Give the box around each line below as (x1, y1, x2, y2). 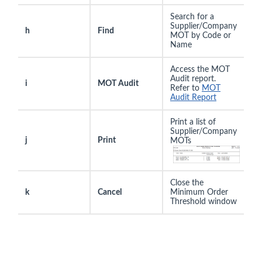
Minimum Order (170, 188, 228, 196)
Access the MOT (170, 65, 230, 74)
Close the (170, 178, 204, 187)
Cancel (98, 188, 122, 196)
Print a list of (170, 118, 216, 126)
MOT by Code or (170, 31, 231, 40)
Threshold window (170, 197, 237, 206)
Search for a (170, 12, 214, 21)
